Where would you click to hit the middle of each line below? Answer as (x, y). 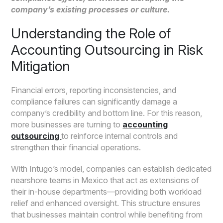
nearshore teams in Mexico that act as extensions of (105, 180)
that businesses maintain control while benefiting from (107, 214)
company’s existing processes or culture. (91, 9)
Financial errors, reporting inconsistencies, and (94, 90)
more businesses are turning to (67, 124)
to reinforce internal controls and (120, 136)
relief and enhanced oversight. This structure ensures (106, 203)
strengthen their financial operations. (76, 147)
